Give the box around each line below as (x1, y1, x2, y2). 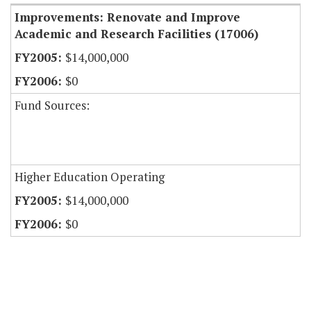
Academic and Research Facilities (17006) (15, 26, 258, 42)
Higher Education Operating (15, 169, 165, 185)
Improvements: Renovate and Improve (15, 9, 240, 26)
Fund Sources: (15, 97, 90, 114)
